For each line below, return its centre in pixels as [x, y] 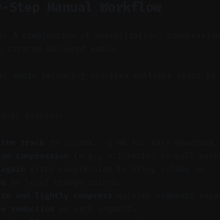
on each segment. [95, 209]
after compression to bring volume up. [117, 169]
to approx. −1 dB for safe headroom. [131, 143]
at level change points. [64, 182]
